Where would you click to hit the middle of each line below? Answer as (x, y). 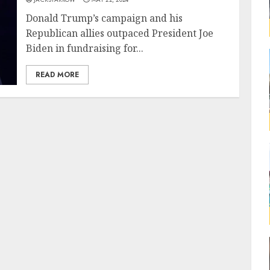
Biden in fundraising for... (85, 48)
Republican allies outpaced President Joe (120, 33)
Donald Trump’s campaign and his (105, 18)
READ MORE (58, 74)
